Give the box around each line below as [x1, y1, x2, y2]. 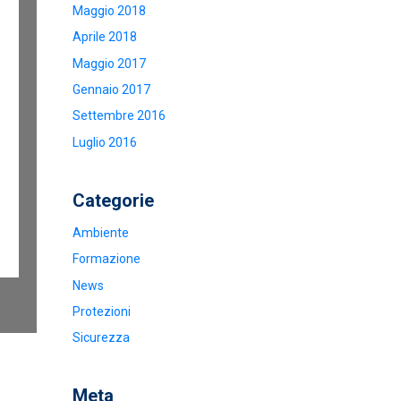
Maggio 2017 [73, 55, 146, 71]
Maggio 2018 [73, 3, 146, 18]
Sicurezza [73, 330, 130, 346]
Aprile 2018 [73, 30, 137, 45]
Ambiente [73, 225, 129, 240]
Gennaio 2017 [73, 82, 150, 98]
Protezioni [73, 304, 131, 320]
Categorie [73, 189, 154, 211]
